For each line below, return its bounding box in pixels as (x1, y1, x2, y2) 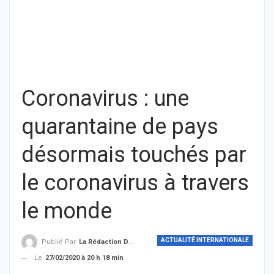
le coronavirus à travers (21, 170, 249, 196)
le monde (21, 198, 112, 224)
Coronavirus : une (21, 86, 189, 111)
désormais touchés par (21, 142, 246, 168)
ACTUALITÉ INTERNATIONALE (161, 237, 249, 243)
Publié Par (42, 238, 78, 246)
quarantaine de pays (21, 114, 218, 139)
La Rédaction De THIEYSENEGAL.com (79, 238, 128, 246)
